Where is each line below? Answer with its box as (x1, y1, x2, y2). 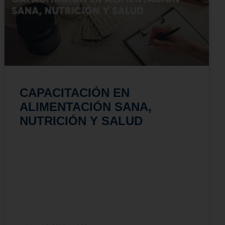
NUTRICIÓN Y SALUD (20, 114, 143, 128)
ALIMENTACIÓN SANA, (20, 99, 152, 114)
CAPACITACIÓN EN (20, 85, 130, 99)
